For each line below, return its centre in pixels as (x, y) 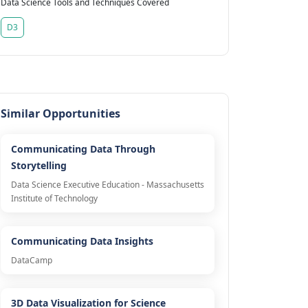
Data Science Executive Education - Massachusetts (107, 185)
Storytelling (38, 166)
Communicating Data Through (83, 149)
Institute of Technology (54, 199)
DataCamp (31, 261)
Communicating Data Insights (82, 241)
